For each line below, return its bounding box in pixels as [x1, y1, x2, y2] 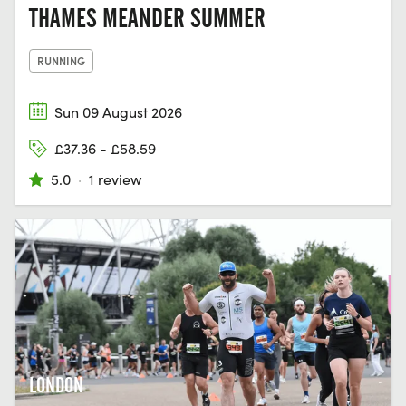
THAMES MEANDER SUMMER [29, 2, 266, 34]
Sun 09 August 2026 [54, 101, 182, 121]
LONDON [29, 372, 83, 398]
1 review [89, 169, 141, 188]
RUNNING [37, 52, 85, 68]
